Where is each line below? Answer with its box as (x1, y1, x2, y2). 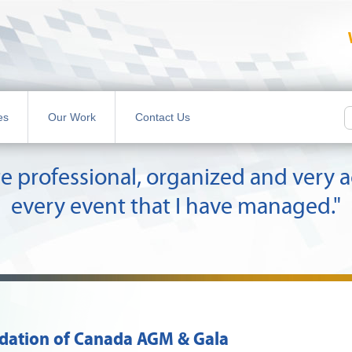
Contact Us (134, 111, 190, 123)
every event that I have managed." (11, 193, 341, 220)
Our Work (47, 111, 96, 123)
